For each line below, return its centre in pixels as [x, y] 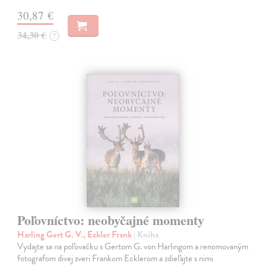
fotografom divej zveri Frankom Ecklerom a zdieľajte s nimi [115, 258]
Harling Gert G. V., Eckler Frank [76, 234]
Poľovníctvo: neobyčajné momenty [111, 220]
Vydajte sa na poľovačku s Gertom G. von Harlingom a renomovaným [133, 246]
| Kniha [146, 234]
